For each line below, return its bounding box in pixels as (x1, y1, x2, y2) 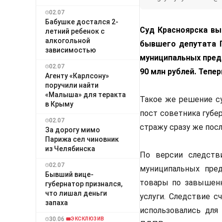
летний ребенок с (45, 27, 105, 35)
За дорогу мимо (45, 125, 100, 134)
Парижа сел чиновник (45, 135, 119, 143)
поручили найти (45, 81, 99, 89)
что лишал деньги (45, 189, 107, 197)
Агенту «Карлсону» (45, 71, 109, 80)
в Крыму (45, 100, 73, 108)
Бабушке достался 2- (45, 17, 118, 26)
